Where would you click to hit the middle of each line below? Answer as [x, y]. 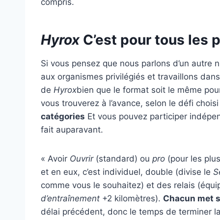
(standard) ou [123, 158]
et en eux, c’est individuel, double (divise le [127, 172]
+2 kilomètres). [131, 198]
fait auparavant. [72, 129]
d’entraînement [70, 198]
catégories [63, 116]
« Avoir [55, 158]
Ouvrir [82, 158]
